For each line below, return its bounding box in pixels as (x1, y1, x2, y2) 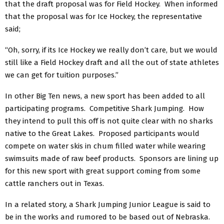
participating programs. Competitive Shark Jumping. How (5, 103, 204, 113)
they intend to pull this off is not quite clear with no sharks (5, 116, 213, 125)
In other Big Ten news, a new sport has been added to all (5, 91, 205, 100)
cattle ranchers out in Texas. (5, 178, 104, 188)
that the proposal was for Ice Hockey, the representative (5, 11, 202, 21)
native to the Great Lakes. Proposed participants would (5, 128, 199, 138)
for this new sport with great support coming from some (5, 166, 200, 175)
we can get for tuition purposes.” (5, 70, 118, 79)
